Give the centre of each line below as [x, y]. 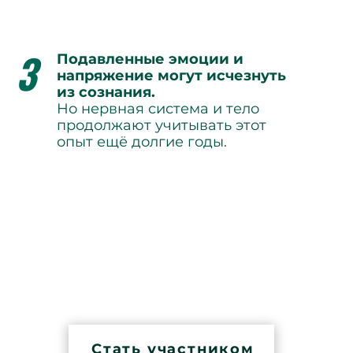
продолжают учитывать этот [162, 125]
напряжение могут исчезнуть [171, 76]
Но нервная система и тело [158, 109]
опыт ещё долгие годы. [142, 142]
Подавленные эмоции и [150, 59]
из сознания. [106, 92]
